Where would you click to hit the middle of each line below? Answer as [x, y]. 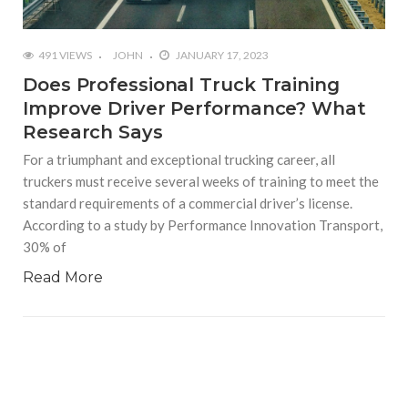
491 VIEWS [65, 55]
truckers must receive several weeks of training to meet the [201, 181]
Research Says [93, 132]
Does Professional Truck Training [181, 84]
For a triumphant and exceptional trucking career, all [179, 159]
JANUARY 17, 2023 [221, 55]
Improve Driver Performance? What [194, 108]
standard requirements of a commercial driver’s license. [188, 203]
